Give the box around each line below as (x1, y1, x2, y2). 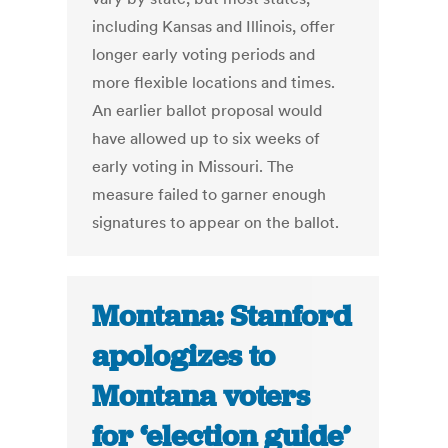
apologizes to (92, 337, 276, 376)
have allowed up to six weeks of (92, 128, 321, 149)
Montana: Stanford (92, 297, 352, 336)
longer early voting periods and (92, 44, 316, 65)
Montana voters (92, 377, 311, 416)
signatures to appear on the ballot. (92, 212, 340, 233)
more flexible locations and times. (92, 72, 336, 93)
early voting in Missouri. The (92, 156, 295, 177)
